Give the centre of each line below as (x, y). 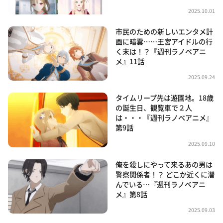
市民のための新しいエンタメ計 (164, 31)
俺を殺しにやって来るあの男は (164, 164)
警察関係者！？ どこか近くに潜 (165, 174)
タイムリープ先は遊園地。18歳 (165, 98)
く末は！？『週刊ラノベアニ (161, 51)
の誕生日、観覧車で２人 (154, 108)
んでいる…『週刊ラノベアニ (161, 184)
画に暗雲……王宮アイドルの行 (164, 41)
